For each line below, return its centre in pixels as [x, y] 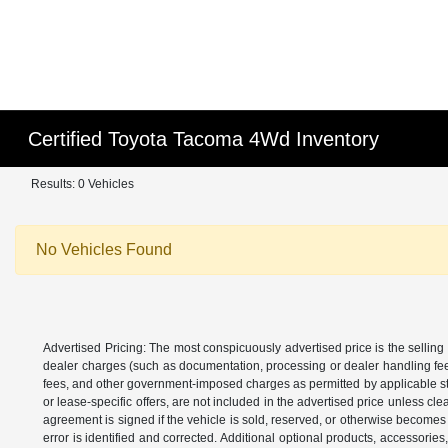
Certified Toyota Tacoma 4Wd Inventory [204, 139]
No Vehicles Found [104, 249]
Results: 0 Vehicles [82, 184]
